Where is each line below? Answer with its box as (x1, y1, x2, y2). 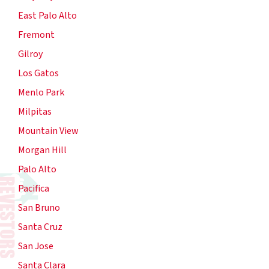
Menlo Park (18, 86, 64, 100)
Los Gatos (18, 67, 59, 80)
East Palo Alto (18, 9, 77, 23)
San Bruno (18, 201, 60, 215)
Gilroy (18, 47, 43, 61)
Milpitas (18, 105, 52, 119)
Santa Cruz (18, 220, 62, 234)
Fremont (18, 28, 55, 42)
